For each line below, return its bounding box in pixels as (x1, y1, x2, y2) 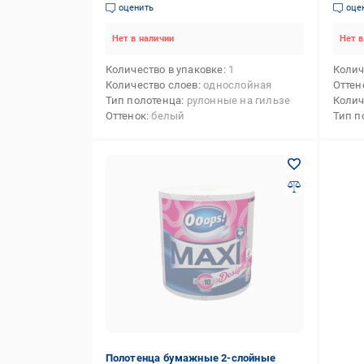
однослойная (203, 79, 272, 91)
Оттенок (105, 110, 146, 122)
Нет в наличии (111, 33, 175, 44)
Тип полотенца (105, 94, 182, 106)
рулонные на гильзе (186, 94, 291, 106)
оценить (118, 2, 154, 13)
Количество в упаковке (105, 63, 223, 76)
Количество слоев (105, 79, 198, 91)
